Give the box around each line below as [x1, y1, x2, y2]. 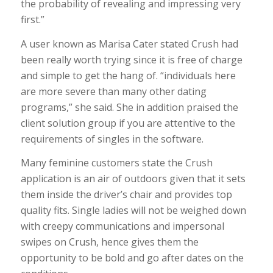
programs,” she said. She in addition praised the [20, 100, 238, 114]
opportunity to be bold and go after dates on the [20, 251, 244, 265]
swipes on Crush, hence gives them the [20, 235, 199, 249]
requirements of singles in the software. [20, 132, 204, 146]
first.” [20, 13, 44, 27]
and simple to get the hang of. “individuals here [20, 68, 236, 82]
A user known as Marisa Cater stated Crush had [20, 37, 238, 51]
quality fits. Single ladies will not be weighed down [20, 204, 246, 218]
